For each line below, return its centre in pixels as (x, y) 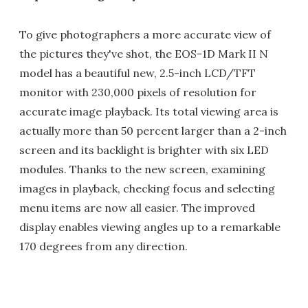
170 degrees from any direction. (103, 246)
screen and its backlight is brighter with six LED (144, 150)
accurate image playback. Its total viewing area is (149, 111)
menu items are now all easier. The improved (137, 208)
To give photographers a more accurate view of (145, 34)
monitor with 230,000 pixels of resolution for (138, 92)
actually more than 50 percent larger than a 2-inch (153, 131)
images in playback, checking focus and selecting (147, 188)
